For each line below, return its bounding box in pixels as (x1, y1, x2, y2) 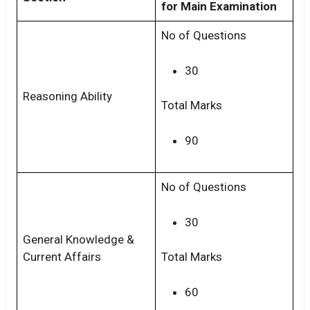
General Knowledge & (23, 232, 134, 247)
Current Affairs (23, 250, 101, 264)
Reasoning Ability (23, 89, 112, 104)
